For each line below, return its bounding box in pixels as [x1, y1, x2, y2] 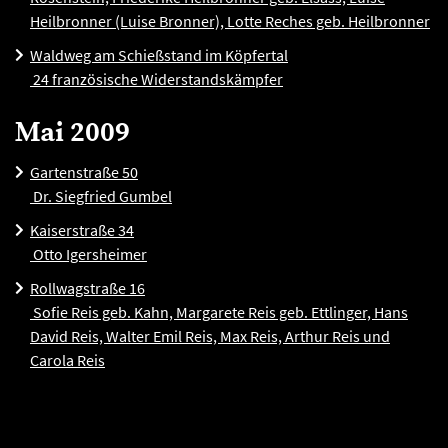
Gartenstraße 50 [30, 162, 138, 182]
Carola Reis [30, 350, 105, 370]
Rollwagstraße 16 [30, 278, 145, 298]
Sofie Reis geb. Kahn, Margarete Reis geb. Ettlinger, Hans [30, 302, 408, 322]
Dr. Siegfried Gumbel [30, 186, 172, 206]
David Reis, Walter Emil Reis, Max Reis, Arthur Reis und [30, 326, 390, 346]
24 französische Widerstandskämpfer [30, 69, 283, 89]
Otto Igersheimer [30, 244, 147, 264]
